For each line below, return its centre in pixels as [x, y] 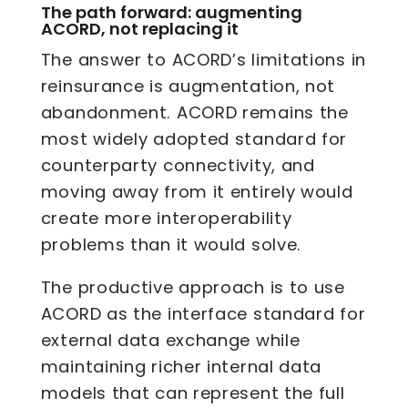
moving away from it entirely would [197, 191]
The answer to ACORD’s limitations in [203, 59]
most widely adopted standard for [194, 138]
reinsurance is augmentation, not [188, 86]
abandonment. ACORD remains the [194, 112]
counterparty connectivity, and [178, 165]
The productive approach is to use [193, 288]
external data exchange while [170, 341]
